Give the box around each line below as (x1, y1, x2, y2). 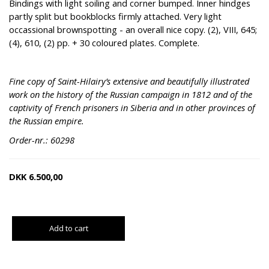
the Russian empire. (9, 115, 84, 127)
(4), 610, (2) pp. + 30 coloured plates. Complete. (9, 37, 199, 49)
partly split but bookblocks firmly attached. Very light (9, 10, 222, 23)
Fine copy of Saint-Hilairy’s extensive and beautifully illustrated (9, 75, 249, 88)
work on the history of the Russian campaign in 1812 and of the (9, 88, 252, 101)
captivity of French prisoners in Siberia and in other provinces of (9, 101, 255, 114)
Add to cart (49, 223, 88, 234)
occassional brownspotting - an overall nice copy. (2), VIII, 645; (9, 23, 257, 36)
